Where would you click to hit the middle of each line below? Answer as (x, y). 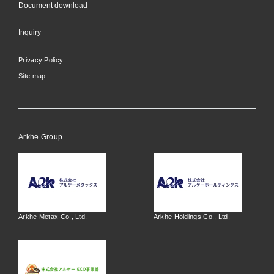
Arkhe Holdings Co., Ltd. (191, 217)
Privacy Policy (41, 60)
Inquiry (30, 33)
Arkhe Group (41, 137)
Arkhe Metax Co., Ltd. (53, 217)
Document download (53, 6)
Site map (32, 76)
